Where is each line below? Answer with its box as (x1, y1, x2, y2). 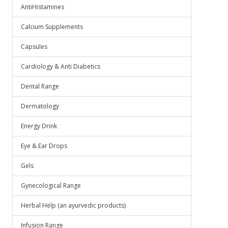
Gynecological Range (21, 181, 81, 190)
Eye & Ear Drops (21, 141, 67, 150)
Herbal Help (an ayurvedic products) (21, 201, 126, 210)
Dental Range (21, 82, 59, 91)
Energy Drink (21, 122, 57, 130)
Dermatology (21, 102, 59, 110)
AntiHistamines (21, 3, 64, 11)
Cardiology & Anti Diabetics (21, 62, 100, 71)
